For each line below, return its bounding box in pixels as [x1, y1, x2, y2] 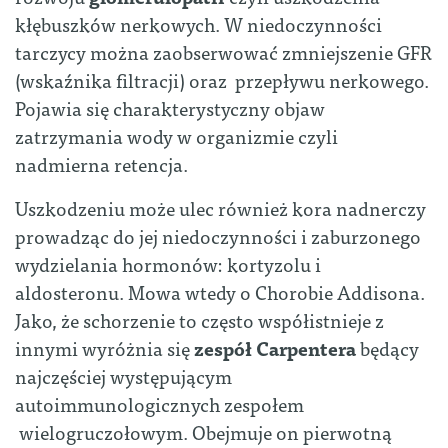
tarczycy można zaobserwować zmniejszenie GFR [15, 36, 432, 68]
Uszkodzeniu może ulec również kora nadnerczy [15, 192, 426, 224]
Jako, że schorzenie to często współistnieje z [15, 304, 384, 336]
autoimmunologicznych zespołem [15, 388, 304, 420]
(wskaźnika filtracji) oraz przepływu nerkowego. [15, 64, 429, 96]
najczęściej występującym [15, 360, 232, 392]
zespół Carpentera [194, 332, 356, 364]
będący [356, 332, 419, 364]
